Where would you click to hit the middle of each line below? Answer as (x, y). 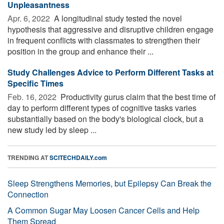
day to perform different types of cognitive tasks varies (102, 107)
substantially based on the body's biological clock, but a (105, 118)
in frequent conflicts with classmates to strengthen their (104, 40)
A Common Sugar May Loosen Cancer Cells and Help (103, 210)
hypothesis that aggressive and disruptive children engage (110, 29)
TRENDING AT (28, 157)
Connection (28, 194)
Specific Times (35, 83)
